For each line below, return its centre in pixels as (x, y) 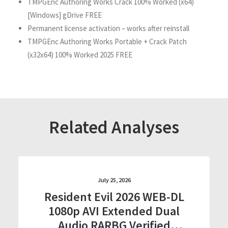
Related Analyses (114, 127)
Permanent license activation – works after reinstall (108, 28)
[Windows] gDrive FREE (65, 15)
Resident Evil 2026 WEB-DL (114, 197)
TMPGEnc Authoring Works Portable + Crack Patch (107, 41)
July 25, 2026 (114, 180)
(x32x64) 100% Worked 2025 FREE (80, 55)
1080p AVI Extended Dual (114, 211)
